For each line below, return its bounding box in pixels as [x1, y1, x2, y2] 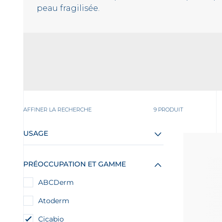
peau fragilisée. [37, 3, 100, 13]
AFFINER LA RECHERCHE [23, 106, 92, 113]
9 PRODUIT [153, 106, 183, 113]
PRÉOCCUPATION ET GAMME [23, 160, 126, 168]
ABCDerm [38, 178, 74, 187]
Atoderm [38, 196, 69, 205]
